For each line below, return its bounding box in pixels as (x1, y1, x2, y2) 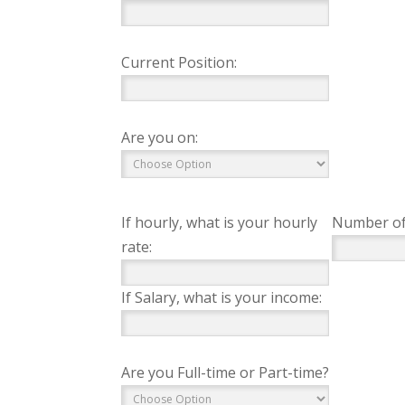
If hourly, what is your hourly (121, 212, 318, 232)
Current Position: (121, 52, 238, 72)
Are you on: (121, 127, 199, 147)
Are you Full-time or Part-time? (121, 363, 330, 382)
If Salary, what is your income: (121, 287, 323, 307)
